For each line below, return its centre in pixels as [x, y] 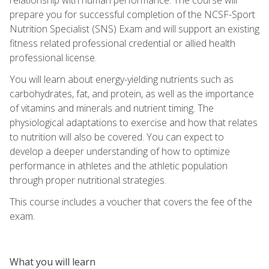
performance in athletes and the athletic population [119, 165]
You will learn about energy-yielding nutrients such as [122, 79]
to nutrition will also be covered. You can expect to [117, 137]
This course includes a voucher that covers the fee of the [131, 201]
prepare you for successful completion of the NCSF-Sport [132, 14]
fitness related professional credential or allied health [122, 43]
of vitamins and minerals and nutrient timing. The [112, 108]
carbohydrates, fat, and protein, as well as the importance [132, 93]
